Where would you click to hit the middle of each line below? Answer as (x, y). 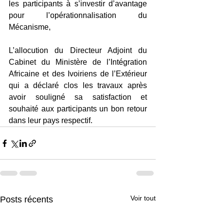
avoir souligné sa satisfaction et (78, 97)
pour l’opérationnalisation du (78, 16)
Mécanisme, (30, 27)
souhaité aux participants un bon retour (78, 109)
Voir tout (143, 198)
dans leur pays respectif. (51, 121)
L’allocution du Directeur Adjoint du (78, 51)
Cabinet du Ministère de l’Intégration (78, 62)
